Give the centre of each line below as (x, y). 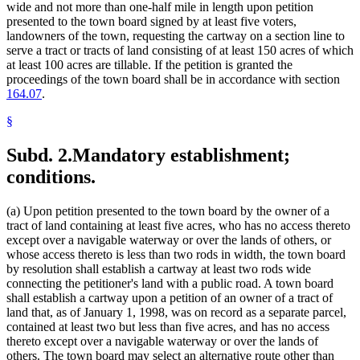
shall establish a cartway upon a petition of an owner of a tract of (170, 298)
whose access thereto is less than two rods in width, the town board (176, 255)
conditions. (51, 177)
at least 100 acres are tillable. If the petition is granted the (149, 65)
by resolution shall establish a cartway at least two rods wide (159, 269)
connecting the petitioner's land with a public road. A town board (170, 284)
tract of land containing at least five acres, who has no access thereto (178, 226)
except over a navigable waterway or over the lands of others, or (169, 240)
